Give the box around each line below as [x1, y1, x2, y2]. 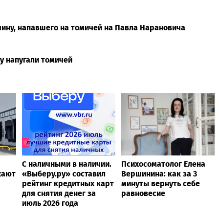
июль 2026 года [22, 198, 78, 208]
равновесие [121, 188, 165, 198]
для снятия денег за [22, 188, 96, 198]
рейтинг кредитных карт [22, 178, 114, 188]
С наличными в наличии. [22, 159, 111, 169]
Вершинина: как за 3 [121, 169, 197, 178]
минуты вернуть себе [121, 178, 200, 188]
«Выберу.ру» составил [22, 169, 106, 178]
